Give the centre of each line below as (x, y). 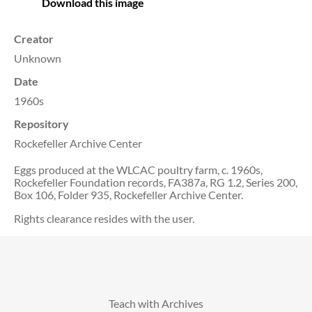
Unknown (38, 58)
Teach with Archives (156, 303)
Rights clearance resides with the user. (104, 218)
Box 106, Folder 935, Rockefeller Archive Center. (128, 194)
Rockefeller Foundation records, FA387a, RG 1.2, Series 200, (156, 182)
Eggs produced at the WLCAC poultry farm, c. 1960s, (138, 169)
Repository (41, 123)
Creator (34, 38)
